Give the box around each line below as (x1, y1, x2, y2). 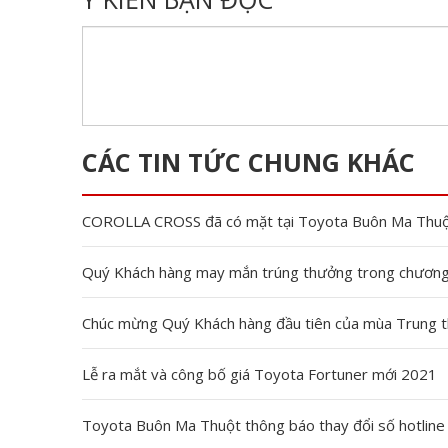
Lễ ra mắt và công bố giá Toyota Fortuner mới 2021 (82, 364, 437, 384)
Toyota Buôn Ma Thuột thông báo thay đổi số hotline (82, 415, 445, 435)
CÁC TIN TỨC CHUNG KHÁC (82, 145, 415, 179)
